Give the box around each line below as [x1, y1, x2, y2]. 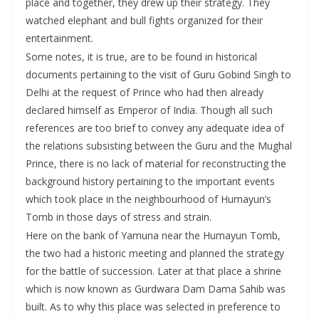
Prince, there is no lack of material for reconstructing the [26, 157, 286, 170]
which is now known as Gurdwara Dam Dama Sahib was [26, 282, 286, 296]
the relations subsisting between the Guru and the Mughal [26, 139, 292, 152]
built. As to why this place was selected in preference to [26, 300, 281, 313]
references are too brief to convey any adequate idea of [26, 121, 284, 135]
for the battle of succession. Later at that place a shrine [26, 264, 281, 278]
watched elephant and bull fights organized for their [26, 14, 263, 27]
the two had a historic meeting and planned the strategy [26, 246, 284, 260]
